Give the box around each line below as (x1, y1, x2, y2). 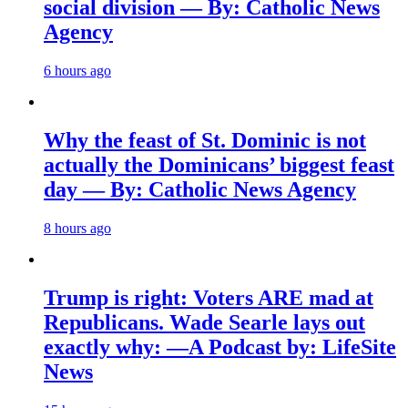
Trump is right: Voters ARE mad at (44, 285, 373, 310)
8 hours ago (44, 219, 111, 236)
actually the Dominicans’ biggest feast (44, 152, 394, 177)
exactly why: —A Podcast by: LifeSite (44, 334, 396, 359)
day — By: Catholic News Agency (44, 177, 356, 201)
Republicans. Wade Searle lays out (44, 310, 365, 334)
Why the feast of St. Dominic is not (44, 127, 366, 152)
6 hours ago (44, 62, 111, 78)
